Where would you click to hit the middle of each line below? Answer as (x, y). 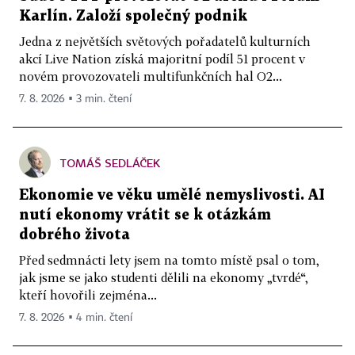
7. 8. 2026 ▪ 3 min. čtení (75, 99)
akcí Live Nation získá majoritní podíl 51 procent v (162, 58)
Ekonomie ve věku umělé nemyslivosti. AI (172, 195)
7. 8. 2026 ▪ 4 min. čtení (76, 317)
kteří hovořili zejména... (88, 294)
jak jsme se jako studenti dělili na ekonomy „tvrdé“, (164, 277)
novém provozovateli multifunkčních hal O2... (151, 76)
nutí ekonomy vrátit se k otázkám (145, 215)
